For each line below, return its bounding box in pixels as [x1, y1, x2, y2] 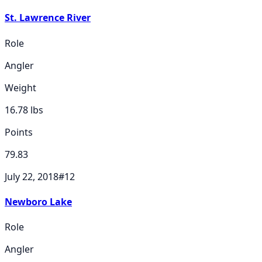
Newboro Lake [5, 195, 72, 208]
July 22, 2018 [5, 170, 58, 183]
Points [5, 125, 33, 139]
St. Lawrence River [5, 11, 91, 25]
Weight [5, 81, 36, 94]
